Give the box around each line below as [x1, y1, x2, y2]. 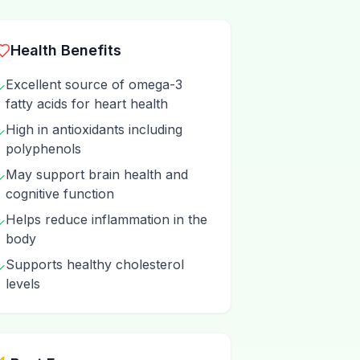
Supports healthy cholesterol [6, 256, 184, 272]
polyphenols [6, 141, 81, 157]
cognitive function [6, 186, 114, 202]
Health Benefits [10, 42, 121, 59]
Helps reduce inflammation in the [6, 211, 207, 227]
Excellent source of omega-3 [6, 76, 182, 92]
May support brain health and [6, 166, 188, 182]
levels [6, 276, 40, 292]
